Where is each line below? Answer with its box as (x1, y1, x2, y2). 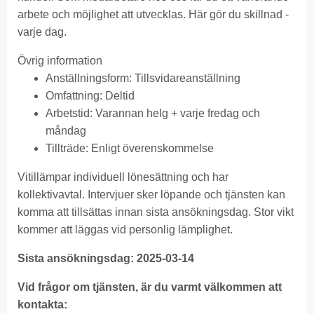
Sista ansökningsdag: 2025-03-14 (18, 252, 194, 264)
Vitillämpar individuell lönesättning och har (18, 170, 228, 183)
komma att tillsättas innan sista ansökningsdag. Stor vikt (18, 205, 294, 218)
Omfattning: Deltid (46, 89, 135, 102)
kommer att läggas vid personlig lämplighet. (18, 223, 233, 235)
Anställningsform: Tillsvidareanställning (46, 71, 240, 84)
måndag (46, 124, 86, 137)
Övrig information (18, 54, 102, 67)
